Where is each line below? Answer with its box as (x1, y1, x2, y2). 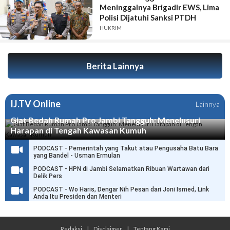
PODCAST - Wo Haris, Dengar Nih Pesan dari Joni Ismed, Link (33, 186, 209, 194)
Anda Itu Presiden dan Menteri (33, 193, 122, 201)
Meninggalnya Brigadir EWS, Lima (99, 2, 219, 12)
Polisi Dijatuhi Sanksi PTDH (99, 12, 196, 22)
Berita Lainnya (86, 60, 144, 71)
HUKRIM (99, 24, 122, 31)
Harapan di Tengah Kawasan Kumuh (10, 125, 146, 136)
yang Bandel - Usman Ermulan (33, 152, 120, 160)
